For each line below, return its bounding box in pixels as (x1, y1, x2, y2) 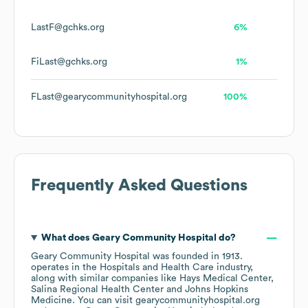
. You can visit (72, 296, 135, 306)
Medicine (31, 296, 72, 306)
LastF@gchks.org (31, 23, 104, 33)
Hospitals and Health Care (100, 263, 214, 273)
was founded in (150, 252, 222, 262)
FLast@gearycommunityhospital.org (31, 92, 187, 102)
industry (214, 263, 250, 273)
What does (41, 233, 92, 243)
